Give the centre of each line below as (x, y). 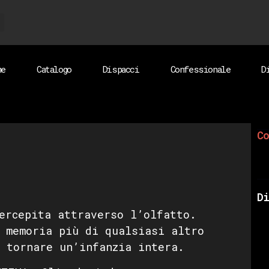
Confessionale (200, 69)
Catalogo (54, 69)
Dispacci (121, 69)
